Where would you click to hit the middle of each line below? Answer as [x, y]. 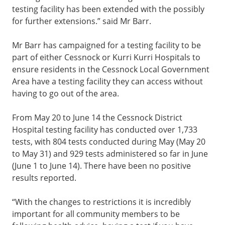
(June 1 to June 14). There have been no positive [101, 166]
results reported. [44, 178]
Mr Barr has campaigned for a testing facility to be [106, 45]
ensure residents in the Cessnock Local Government [111, 70]
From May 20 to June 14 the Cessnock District [97, 118]
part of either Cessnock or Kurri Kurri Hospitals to [106, 58]
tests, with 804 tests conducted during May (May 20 [109, 142]
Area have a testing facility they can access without [107, 82]
